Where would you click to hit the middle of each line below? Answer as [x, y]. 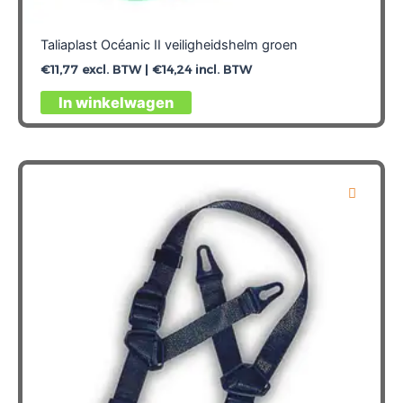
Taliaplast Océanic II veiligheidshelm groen [169, 45]
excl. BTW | [115, 69]
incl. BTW [221, 69]
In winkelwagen [116, 102]
